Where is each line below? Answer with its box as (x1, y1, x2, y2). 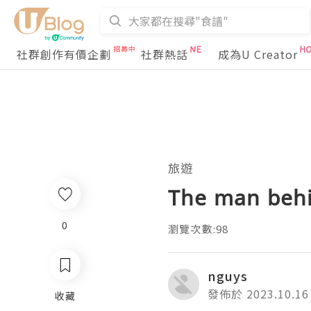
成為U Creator (218, 46, 298, 62)
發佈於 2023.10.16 (208, 285, 309, 302)
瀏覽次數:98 (168, 221, 229, 236)
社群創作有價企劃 (17, 46, 111, 62)
